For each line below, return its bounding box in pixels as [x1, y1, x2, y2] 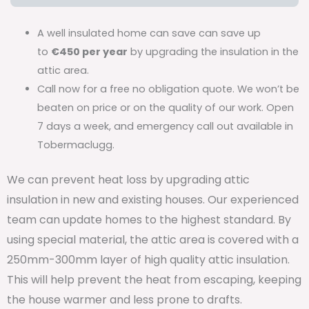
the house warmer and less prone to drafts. [7, 291, 242, 308]
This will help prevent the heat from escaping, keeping [7, 271, 301, 288]
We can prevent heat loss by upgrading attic [7, 171, 250, 188]
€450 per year [50, 44, 128, 59]
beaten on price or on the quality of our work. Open [37, 100, 294, 114]
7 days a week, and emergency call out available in [37, 119, 293, 133]
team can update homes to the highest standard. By [7, 211, 291, 228]
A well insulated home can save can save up [37, 26, 261, 40]
